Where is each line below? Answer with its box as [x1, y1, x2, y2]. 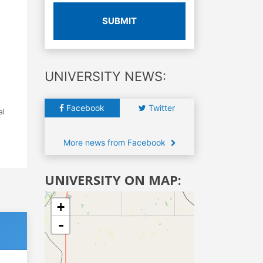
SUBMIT [102, 15, 137, 26]
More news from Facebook [63, 137, 168, 147]
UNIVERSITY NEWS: [45, 68, 166, 84]
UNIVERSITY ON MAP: [45, 170, 181, 188]
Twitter [146, 102, 176, 113]
